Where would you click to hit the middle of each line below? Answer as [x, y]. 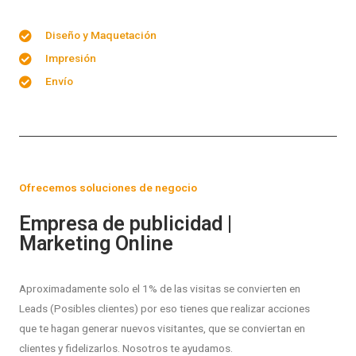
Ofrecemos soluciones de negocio [108, 188]
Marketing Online [96, 244]
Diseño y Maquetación [101, 35]
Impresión [71, 58]
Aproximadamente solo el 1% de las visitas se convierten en [160, 289]
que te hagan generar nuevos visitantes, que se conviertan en [162, 329]
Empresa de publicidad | [126, 224]
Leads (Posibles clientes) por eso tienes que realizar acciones [164, 309]
